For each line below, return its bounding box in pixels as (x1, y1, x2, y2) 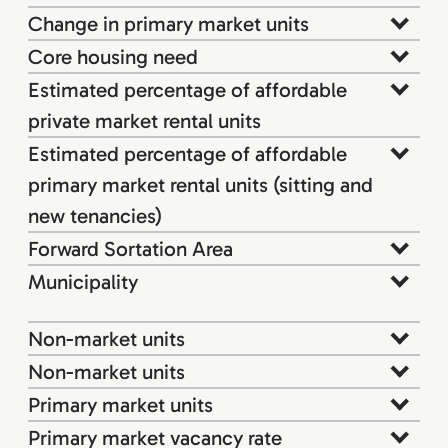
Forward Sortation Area (28, 235, 233, 261)
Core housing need (28, 43, 198, 69)
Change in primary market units (28, 10, 309, 36)
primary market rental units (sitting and (28, 171, 373, 197)
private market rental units (28, 107, 261, 133)
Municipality (28, 268, 138, 294)
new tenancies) (28, 202, 162, 228)
